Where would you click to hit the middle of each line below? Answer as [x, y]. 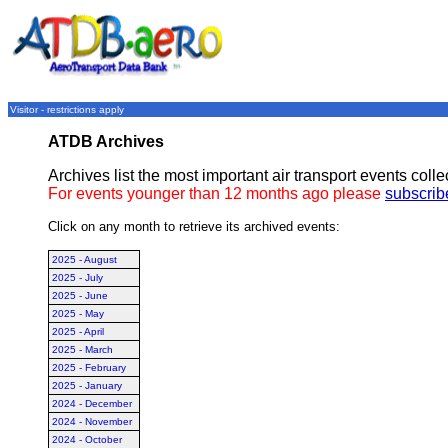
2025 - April [78, 331]
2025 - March [82, 349]
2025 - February [89, 367]
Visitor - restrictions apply [67, 109]
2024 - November [92, 421]
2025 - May [78, 313]
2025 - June [80, 295]
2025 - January [87, 385]
